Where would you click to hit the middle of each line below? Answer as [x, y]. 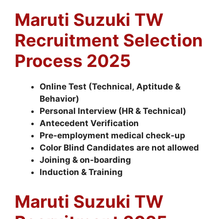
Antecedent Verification [89, 123]
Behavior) [59, 99]
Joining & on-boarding [85, 160]
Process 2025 [73, 61]
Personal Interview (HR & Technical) [113, 111]
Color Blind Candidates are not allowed [119, 148]
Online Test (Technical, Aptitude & [110, 87]
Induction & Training [81, 172]
